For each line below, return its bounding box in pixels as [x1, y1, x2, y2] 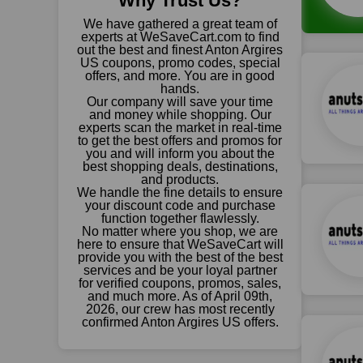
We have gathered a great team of [83, 17, 277, 31]
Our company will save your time [87, 95, 273, 109]
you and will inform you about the [85, 147, 275, 160]
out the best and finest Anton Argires [77, 43, 283, 57]
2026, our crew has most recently [85, 302, 275, 316]
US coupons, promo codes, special [79, 56, 280, 70]
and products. [141, 173, 219, 186]
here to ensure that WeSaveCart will [76, 237, 284, 251]
